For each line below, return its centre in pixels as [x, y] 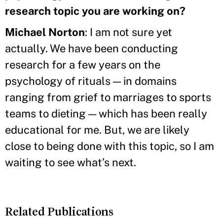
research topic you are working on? [95, 11]
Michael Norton [45, 32]
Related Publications [59, 211]
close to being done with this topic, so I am [110, 146]
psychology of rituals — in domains [91, 81]
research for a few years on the [83, 64]
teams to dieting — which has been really [106, 113]
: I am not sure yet [129, 32]
